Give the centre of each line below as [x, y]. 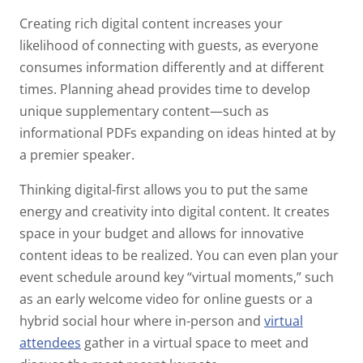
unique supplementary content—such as [144, 111]
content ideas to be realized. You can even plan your [179, 256]
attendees [50, 343]
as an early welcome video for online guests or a [166, 299]
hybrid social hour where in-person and [142, 321]
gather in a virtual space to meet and [195, 343]
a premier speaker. [79, 155]
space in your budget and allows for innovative [162, 234]
